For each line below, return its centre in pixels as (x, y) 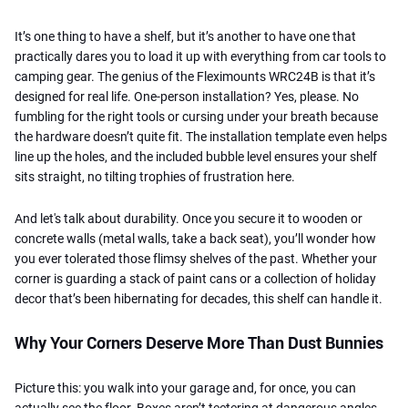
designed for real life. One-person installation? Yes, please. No (187, 96)
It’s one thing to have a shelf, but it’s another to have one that (185, 36)
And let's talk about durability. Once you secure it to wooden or (189, 218)
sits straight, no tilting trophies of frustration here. (155, 176)
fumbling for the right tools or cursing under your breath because (196, 116)
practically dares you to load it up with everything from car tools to (200, 56)
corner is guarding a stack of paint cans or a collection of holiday (195, 278)
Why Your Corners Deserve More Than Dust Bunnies (199, 342)
